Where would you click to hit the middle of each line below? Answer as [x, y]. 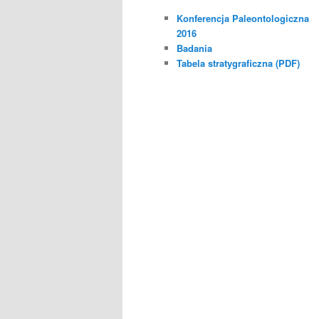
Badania [194, 48]
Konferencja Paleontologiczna [243, 18]
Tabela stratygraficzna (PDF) [238, 63]
